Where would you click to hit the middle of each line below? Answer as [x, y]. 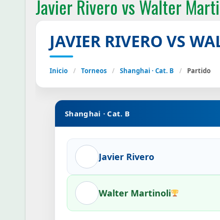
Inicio [59, 71]
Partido [199, 71]
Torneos [94, 71]
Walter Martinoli [135, 193]
